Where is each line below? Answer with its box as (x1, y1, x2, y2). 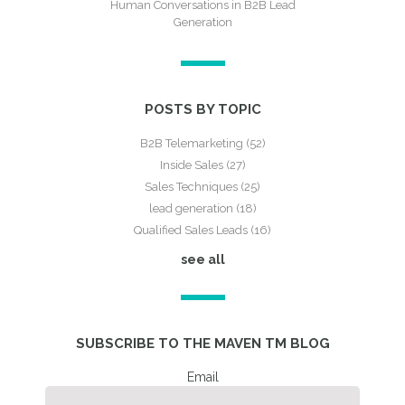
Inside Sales (159, 157, 226, 172)
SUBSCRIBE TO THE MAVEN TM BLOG (75, 334, 330, 352)
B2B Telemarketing (139, 136, 246, 150)
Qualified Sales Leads (134, 222, 250, 237)
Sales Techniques (145, 179, 240, 193)
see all (180, 251, 225, 267)
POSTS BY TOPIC (144, 100, 261, 118)
